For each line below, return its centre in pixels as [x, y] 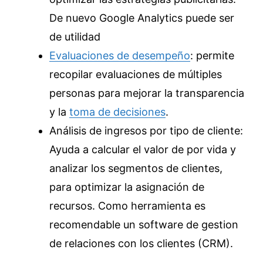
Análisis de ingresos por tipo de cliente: [146, 131]
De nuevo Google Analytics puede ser [142, 18]
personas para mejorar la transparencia [147, 93]
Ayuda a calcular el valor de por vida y [143, 149]
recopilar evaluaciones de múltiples [136, 74]
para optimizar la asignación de [127, 187]
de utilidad [75, 37]
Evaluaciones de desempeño [120, 55]
